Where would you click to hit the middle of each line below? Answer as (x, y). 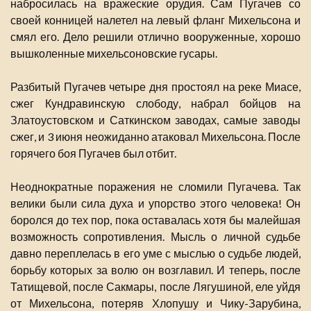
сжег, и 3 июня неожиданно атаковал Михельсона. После (155, 137)
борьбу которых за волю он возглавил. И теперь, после (155, 270)
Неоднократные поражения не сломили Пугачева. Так (155, 187)
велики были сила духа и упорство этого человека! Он (155, 203)
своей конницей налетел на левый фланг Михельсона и (155, 20)
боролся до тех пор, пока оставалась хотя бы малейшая (155, 220)
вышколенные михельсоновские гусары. (114, 53)
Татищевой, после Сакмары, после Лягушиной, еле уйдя (155, 287)
